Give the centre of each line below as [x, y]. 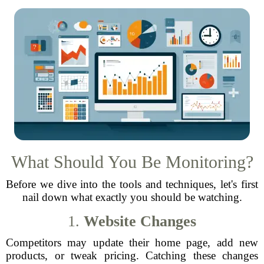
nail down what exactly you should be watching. [132, 197]
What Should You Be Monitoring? [132, 162]
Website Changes [140, 221]
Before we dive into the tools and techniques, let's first [132, 184]
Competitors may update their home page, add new [132, 242]
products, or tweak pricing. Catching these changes [132, 255]
